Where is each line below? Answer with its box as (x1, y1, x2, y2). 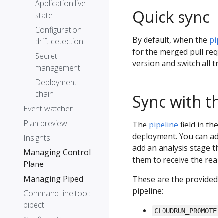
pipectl (23, 200, 46, 210)
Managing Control (23, 147, 91, 158)
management (35, 62, 80, 73)
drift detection (35, 36, 83, 47)
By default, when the (132, 35, 209, 45)
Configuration (35, 24, 82, 35)
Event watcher (23, 103, 73, 114)
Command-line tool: (23, 188, 90, 199)
